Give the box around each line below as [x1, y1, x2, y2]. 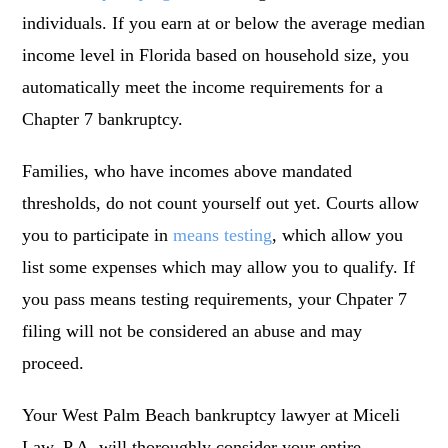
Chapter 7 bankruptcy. [22, 109, 184, 130]
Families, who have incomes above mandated [22, 161, 353, 182]
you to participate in [22, 225, 174, 246]
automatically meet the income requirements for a [22, 77, 384, 98]
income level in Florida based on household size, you [22, 45, 410, 66]
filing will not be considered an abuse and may [22, 321, 363, 342]
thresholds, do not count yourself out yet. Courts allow [22, 193, 420, 214]
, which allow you [272, 225, 404, 246]
